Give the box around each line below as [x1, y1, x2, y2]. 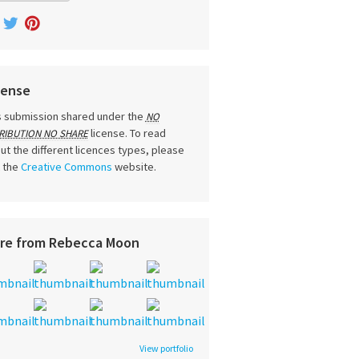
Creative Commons [20, 159, 112, 175]
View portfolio [139, 342, 193, 355]
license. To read [90, 126, 166, 141]
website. [111, 159, 156, 175]
